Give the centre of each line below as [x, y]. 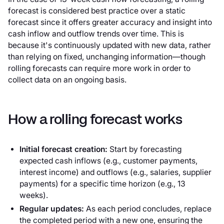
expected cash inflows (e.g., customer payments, [109, 161]
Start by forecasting [146, 149]
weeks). [34, 195]
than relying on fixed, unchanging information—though [106, 57]
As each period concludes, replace [149, 208]
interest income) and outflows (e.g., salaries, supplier [116, 172]
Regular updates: [53, 208]
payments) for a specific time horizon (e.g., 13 [103, 184]
